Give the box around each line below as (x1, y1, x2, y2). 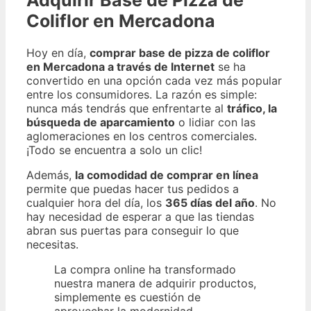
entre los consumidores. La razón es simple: (26, 87, 257, 101)
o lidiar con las (175, 115, 255, 129)
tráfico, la (227, 101, 277, 115)
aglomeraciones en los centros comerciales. (26, 128, 257, 143)
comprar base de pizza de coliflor (90, 45, 270, 60)
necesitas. (26, 237, 78, 251)
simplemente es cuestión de (54, 289, 201, 304)
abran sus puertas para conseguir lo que (26, 223, 239, 237)
